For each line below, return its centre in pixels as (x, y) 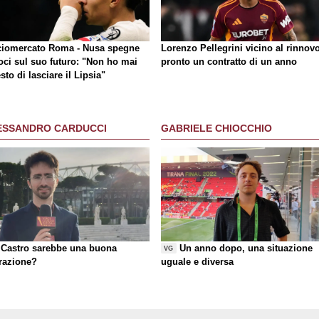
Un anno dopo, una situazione (246, 248)
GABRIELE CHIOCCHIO (216, 129)
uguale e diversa (197, 261)
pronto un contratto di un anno (229, 61)
